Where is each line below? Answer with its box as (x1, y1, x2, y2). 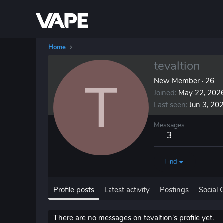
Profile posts (53, 185, 94, 195)
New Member (154, 76, 200, 86)
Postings (160, 185, 189, 195)
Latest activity (104, 185, 150, 195)
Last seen (154, 100, 186, 110)
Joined (154, 88, 175, 98)
